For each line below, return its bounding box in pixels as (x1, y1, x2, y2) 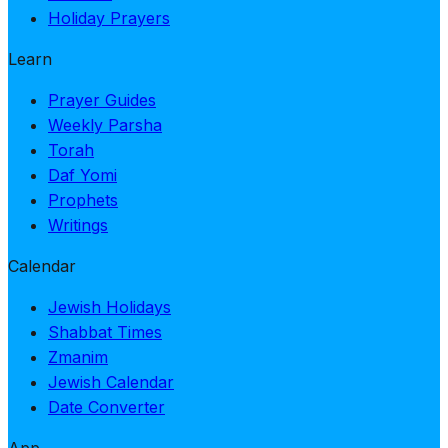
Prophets (48, 190, 118, 211)
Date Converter (48, 397, 165, 418)
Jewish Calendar (48, 372, 174, 393)
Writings (48, 215, 108, 236)
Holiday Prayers (48, 8, 170, 29)
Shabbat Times (48, 322, 162, 343)
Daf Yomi (48, 165, 117, 186)
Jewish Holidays (48, 297, 171, 318)
